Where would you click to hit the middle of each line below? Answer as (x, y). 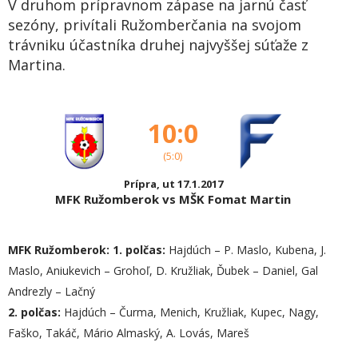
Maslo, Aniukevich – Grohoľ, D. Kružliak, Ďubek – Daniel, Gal (163, 270)
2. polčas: (34, 312)
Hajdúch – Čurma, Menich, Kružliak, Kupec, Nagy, (190, 312)
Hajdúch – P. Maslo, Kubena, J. (246, 250)
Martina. (37, 65)
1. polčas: (139, 250)
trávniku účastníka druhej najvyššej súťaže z (158, 45)
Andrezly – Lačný (52, 291)
